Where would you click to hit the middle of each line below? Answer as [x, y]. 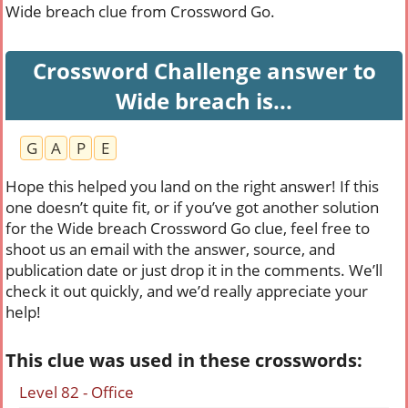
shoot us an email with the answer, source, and [170, 249]
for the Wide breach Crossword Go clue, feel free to [188, 228]
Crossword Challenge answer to [204, 71]
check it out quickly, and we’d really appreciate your [187, 291]
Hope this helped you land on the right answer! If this [192, 186]
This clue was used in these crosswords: [184, 360]
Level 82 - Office [76, 392]
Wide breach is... [204, 101]
